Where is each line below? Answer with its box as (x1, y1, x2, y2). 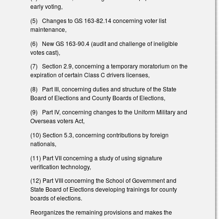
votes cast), (30, 47, 60, 56)
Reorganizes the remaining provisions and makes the (30, 208, 172, 217)
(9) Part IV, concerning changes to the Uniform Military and (30, 108, 187, 116)
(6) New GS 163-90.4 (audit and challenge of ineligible (30, 39, 178, 47)
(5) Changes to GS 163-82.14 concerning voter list (30, 16, 166, 24)
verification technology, (30, 162, 91, 171)
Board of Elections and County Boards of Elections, (30, 93, 165, 102)
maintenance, (30, 24, 66, 33)
